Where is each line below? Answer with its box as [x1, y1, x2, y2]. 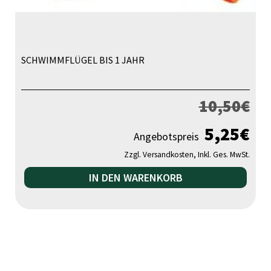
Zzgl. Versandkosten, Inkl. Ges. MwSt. [123, 149, 250, 160]
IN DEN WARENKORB [88, 171, 183, 185]
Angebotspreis [133, 129, 201, 144]
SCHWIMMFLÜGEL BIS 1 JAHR [21, 53, 145, 66]
